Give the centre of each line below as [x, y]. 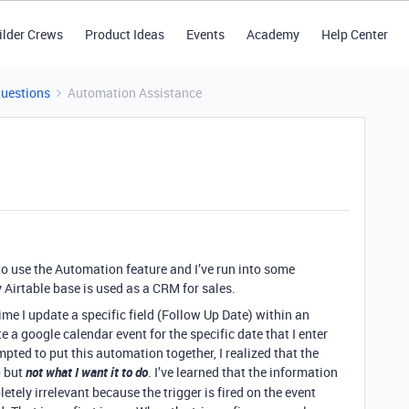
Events [205, 34]
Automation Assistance [135, 93]
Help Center [354, 34]
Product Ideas [124, 34]
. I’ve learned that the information [243, 372]
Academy [273, 34]
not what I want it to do [87, 372]
